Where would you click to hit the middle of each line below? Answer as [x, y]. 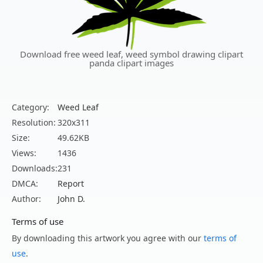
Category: [31, 107]
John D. [71, 199]
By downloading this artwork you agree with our [108, 238]
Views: [24, 153]
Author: [26, 199]
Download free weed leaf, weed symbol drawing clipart [131, 54]
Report [71, 184]
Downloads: [35, 168]
